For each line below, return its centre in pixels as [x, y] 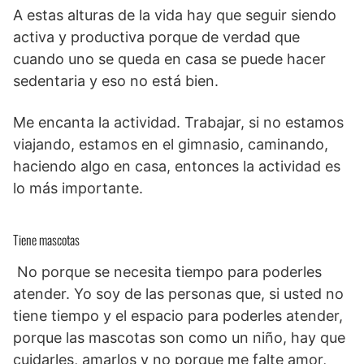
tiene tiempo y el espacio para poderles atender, [178, 315]
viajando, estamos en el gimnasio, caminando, [171, 144]
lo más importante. [78, 188]
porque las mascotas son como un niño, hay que [179, 337]
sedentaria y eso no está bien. [116, 80]
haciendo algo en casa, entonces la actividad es [177, 166]
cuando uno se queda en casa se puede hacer [169, 58]
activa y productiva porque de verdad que [156, 37]
